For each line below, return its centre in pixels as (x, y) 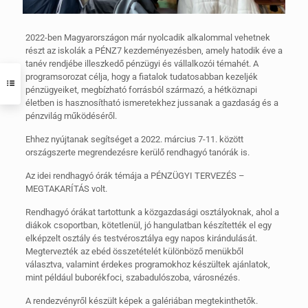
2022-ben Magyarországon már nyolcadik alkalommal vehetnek (147, 38)
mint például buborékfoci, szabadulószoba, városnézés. (132, 278)
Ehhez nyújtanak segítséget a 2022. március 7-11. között (134, 140)
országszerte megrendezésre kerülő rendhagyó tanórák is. (137, 153)
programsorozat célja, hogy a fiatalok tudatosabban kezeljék (141, 77)
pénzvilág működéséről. (71, 116)
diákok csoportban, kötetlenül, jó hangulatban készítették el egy (148, 225)
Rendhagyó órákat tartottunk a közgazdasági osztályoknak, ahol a (152, 212)
